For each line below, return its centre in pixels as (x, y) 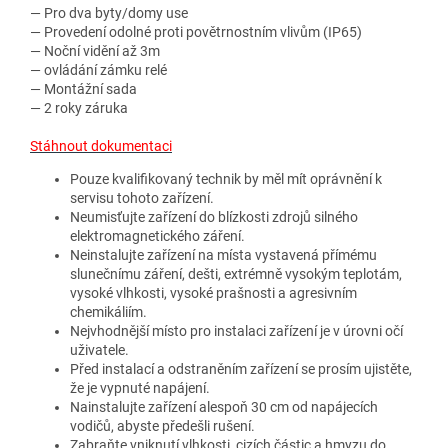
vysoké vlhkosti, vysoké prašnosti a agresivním (213, 292)
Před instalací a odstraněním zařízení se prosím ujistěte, (241, 368)
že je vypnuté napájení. (140, 387)
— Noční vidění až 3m (95, 50)
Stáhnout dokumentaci (101, 145)
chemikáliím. (108, 311)
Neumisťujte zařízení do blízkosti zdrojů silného (214, 216)
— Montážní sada (83, 88)
